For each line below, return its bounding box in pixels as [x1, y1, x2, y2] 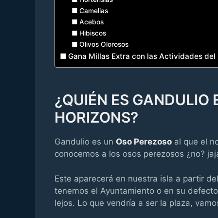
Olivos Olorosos [79, 40, 128, 49]
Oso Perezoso [116, 137, 172, 147]
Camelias [79, 7, 108, 15]
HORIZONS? [54, 109, 138, 127]
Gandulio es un [54, 137, 116, 147]
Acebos [79, 18, 104, 26]
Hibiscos [79, 29, 106, 37]
